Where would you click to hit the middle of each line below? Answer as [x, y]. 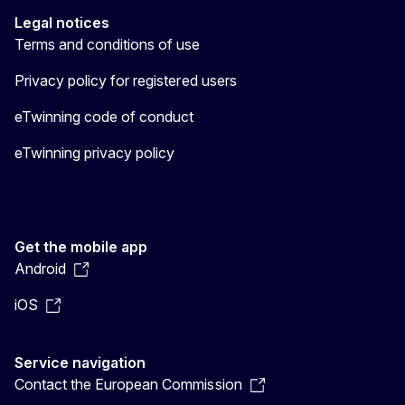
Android [41, 268]
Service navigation [80, 362]
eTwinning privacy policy [95, 152]
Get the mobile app [81, 246]
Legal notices [62, 22]
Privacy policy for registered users [126, 80]
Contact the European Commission [128, 384]
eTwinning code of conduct [104, 116]
